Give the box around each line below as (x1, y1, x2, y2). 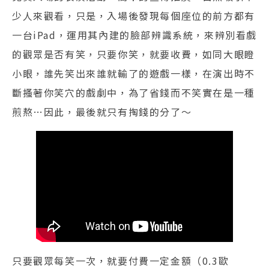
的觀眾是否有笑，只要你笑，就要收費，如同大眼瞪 (12, 46, 255, 61)
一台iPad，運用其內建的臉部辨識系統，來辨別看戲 (12, 27, 258, 42)
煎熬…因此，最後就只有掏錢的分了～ (12, 104, 192, 119)
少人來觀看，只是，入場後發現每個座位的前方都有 (12, 8, 255, 23)
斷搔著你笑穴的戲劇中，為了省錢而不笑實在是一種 (12, 85, 255, 100)
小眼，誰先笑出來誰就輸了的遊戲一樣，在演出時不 (12, 65, 255, 80)
